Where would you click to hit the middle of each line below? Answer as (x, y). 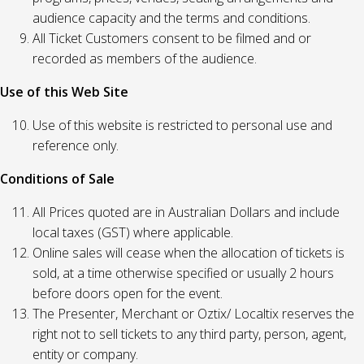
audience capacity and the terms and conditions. (171, 18)
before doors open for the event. (128, 293)
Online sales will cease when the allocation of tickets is (188, 253)
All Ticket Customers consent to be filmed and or (172, 38)
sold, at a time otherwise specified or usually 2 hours (183, 273)
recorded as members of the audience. (145, 58)
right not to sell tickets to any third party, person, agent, (189, 334)
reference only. (76, 145)
